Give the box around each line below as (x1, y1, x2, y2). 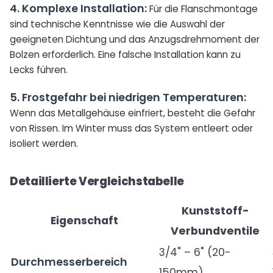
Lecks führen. (10, 63, 68, 76)
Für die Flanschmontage (147, 2, 258, 15)
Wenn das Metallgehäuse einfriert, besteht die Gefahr (10, 107, 255, 119)
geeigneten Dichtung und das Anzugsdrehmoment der (10, 33, 260, 46)
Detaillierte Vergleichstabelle (10, 174, 184, 189)
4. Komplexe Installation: (10, 1, 147, 16)
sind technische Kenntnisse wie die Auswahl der (10, 18, 225, 30)
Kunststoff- (181, 204, 249, 218)
